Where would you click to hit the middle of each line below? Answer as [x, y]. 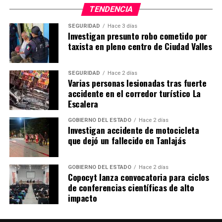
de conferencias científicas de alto [131, 187]
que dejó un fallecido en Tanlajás [127, 140]
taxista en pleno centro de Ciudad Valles [140, 46]
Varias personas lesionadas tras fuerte [137, 83]
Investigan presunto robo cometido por [137, 35]
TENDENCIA [111, 9]
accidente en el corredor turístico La [134, 93]
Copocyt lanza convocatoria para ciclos [138, 177]
